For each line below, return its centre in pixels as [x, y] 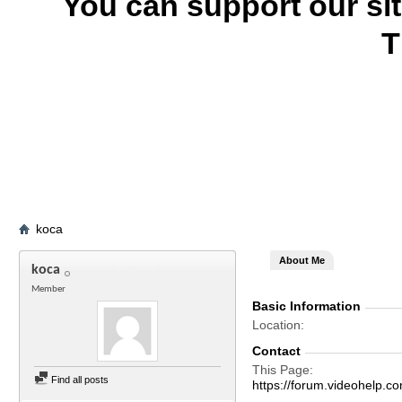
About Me [302, 260]
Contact [276, 351]
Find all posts [79, 380]
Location [276, 325]
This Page [281, 370]
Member [48, 289]
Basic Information [306, 306]
